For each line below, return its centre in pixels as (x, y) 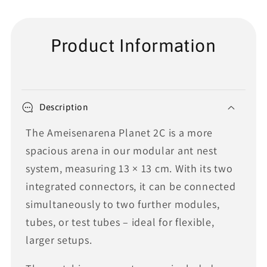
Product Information (133, 46)
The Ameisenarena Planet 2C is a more (119, 132)
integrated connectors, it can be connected (131, 186)
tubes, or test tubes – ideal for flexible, (120, 222)
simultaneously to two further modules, (123, 204)
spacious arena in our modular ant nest (122, 150)
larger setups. (59, 240)
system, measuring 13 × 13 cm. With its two (129, 168)
